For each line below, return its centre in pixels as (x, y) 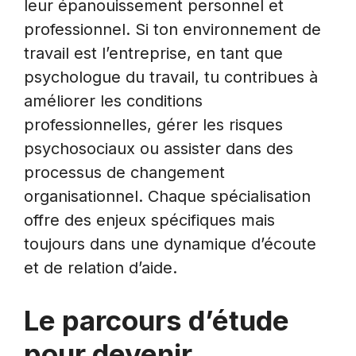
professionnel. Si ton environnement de (172, 29)
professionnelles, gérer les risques (153, 124)
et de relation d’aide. (101, 267)
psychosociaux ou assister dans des (159, 148)
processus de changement (124, 172)
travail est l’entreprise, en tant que (153, 53)
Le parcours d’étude (157, 320)
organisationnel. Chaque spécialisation (167, 196)
